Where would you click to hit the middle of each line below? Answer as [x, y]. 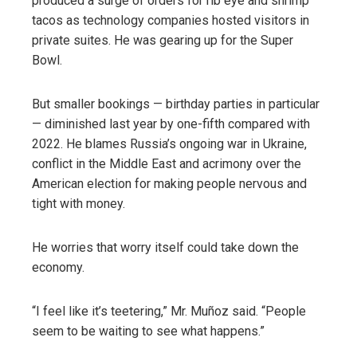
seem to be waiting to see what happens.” [148, 331]
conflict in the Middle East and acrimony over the [167, 163]
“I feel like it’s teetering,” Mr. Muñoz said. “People [169, 311]
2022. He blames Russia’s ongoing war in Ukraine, [169, 143]
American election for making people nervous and [169, 183]
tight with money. [78, 203]
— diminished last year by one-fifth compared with [171, 124]
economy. [58, 267]
